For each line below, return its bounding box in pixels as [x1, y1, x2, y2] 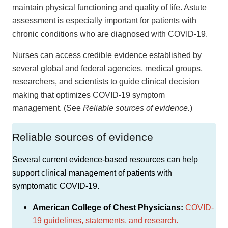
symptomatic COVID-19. [12, 181, 101, 190]
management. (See [12, 103, 83, 112]
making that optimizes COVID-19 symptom [12, 90, 165, 99]
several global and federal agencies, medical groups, [12, 64, 203, 73]
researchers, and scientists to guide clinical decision [12, 77, 199, 86]
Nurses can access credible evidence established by [12, 50, 202, 60]
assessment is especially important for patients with [12, 16, 196, 25]
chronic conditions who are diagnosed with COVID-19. [12, 29, 212, 38]
